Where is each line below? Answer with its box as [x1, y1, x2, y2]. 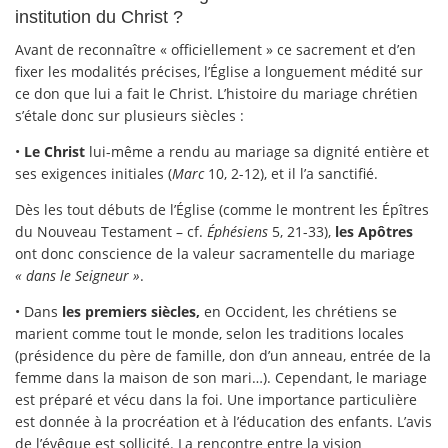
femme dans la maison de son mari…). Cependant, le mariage [15, 367, 427, 387]
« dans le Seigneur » [15, 265, 140, 285]
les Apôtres [335, 221, 413, 241]
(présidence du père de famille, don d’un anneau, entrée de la [15, 345, 431, 365]
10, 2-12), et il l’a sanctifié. [204, 163, 378, 183]
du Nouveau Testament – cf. [15, 221, 207, 241]
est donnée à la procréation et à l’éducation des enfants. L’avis [15, 411, 432, 431]
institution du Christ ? [15, 6, 183, 27]
